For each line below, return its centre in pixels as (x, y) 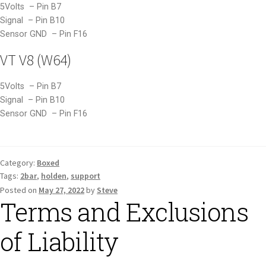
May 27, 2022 (61, 190)
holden (54, 176)
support (85, 176)
